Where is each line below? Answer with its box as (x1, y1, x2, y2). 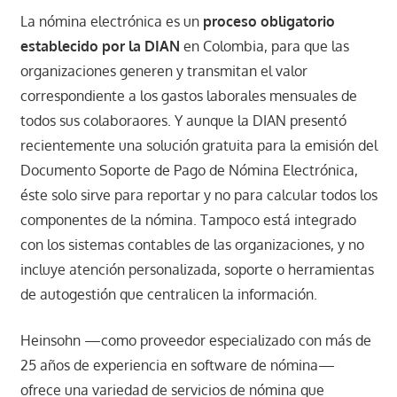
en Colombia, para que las (183, 37, 349, 56)
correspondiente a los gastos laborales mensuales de (19, 87, 357, 105)
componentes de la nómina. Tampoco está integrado (19, 211, 356, 230)
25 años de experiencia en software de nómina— (19, 356, 335, 375)
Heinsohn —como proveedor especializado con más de (19, 331, 371, 350)
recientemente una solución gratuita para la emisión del (19, 136, 378, 155)
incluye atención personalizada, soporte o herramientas (19, 261, 374, 279)
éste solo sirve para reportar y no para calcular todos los (19, 186, 378, 205)
